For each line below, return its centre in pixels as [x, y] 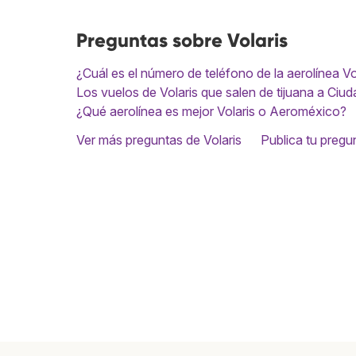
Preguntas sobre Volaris [182, 41]
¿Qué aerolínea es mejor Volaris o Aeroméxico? [211, 112]
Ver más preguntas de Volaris [159, 140]
